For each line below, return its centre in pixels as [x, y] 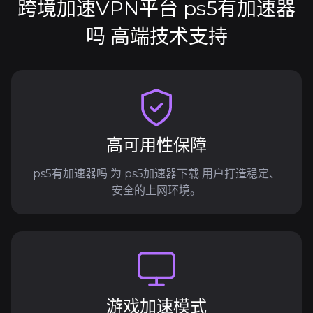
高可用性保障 [156, 145]
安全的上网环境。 [156, 190]
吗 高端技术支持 [156, 36]
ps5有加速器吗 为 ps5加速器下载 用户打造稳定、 [156, 174]
